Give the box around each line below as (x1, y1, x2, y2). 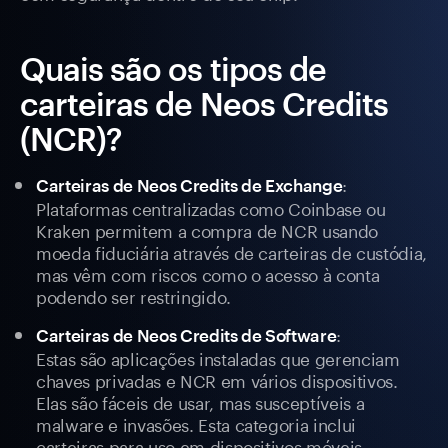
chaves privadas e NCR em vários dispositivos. (36, 366, 398, 393)
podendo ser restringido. (36, 282, 231, 309)
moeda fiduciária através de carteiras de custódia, (36, 238, 428, 265)
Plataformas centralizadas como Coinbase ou (36, 194, 386, 221)
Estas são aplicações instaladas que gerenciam (36, 344, 400, 371)
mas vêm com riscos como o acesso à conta (36, 260, 380, 287)
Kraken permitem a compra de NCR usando (36, 216, 379, 243)
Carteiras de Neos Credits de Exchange (36, 175, 343, 196)
